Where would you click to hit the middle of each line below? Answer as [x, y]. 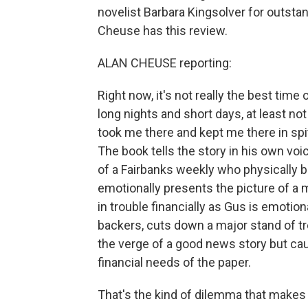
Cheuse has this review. [163, 31]
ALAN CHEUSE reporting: [165, 63]
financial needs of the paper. [174, 262]
